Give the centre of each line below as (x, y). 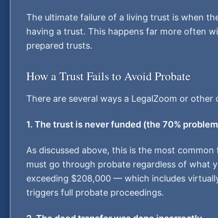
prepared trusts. (59, 45)
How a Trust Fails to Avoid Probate (109, 76)
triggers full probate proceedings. (95, 192)
